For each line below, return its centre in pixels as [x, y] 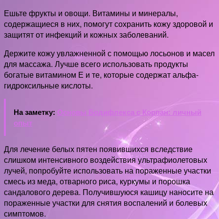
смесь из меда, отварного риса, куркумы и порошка [97, 181]
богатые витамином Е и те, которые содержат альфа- [101, 75]
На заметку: [35, 112]
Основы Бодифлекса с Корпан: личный [129, 112]
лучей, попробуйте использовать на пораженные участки [108, 170]
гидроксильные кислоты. [48, 85]
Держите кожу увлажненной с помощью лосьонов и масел [109, 53]
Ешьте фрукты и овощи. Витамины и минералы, [91, 13]
